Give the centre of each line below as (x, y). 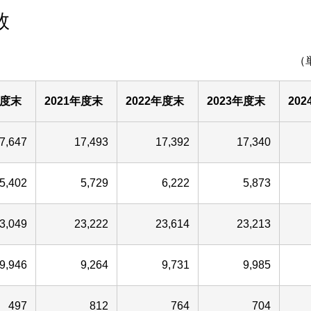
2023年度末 (236, 101)
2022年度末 (155, 101)
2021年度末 (74, 101)
